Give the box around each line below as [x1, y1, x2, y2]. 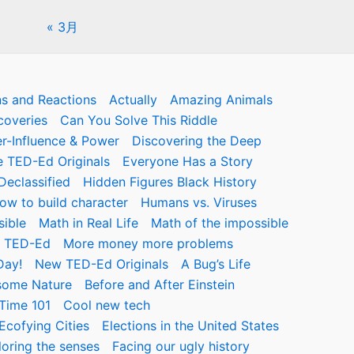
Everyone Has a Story [122, 153, 253, 169]
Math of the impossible [150, 215, 288, 231]
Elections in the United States [102, 318, 279, 333]
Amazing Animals [169, 92, 273, 107]
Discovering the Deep [131, 133, 262, 149]
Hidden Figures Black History [82, 174, 257, 190]
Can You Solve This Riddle [59, 112, 217, 128]
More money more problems [62, 235, 233, 251]
